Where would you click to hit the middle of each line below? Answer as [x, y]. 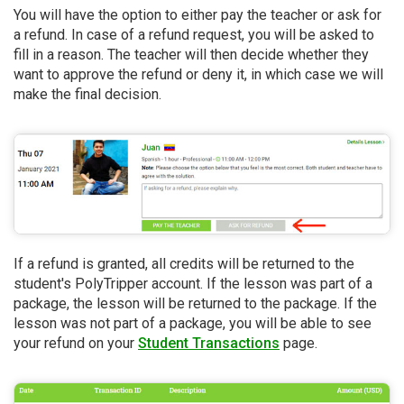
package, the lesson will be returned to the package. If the [195, 304]
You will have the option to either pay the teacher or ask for [197, 14]
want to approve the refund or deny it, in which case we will [198, 74]
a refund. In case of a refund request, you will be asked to [194, 34]
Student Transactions [209, 344]
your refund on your [76, 344]
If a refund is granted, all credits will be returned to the [184, 264]
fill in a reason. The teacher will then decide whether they [191, 54]
